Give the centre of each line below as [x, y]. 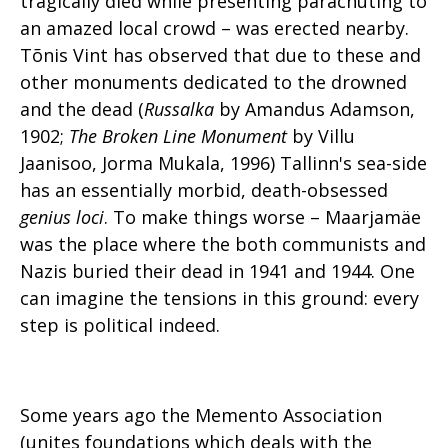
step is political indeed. [120, 325]
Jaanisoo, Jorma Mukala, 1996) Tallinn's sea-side [223, 163]
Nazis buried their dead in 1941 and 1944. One [217, 271]
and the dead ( [82, 109]
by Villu [321, 136]
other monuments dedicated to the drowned [213, 82]
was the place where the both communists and [223, 244]
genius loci [62, 217]
